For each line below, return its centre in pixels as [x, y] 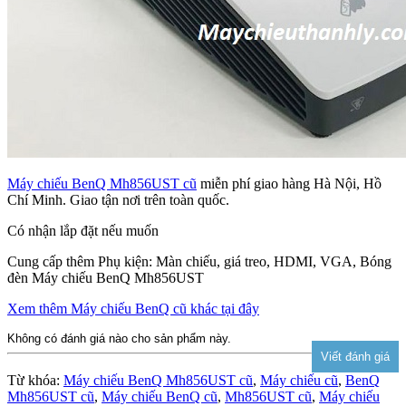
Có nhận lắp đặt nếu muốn [83, 231]
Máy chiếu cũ [299, 381]
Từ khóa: [35, 381]
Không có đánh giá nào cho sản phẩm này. [119, 339]
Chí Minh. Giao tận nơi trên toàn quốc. [118, 200]
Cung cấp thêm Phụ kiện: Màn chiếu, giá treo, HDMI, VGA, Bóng [199, 262]
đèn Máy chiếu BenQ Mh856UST [106, 278]
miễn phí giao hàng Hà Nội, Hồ [289, 184]
